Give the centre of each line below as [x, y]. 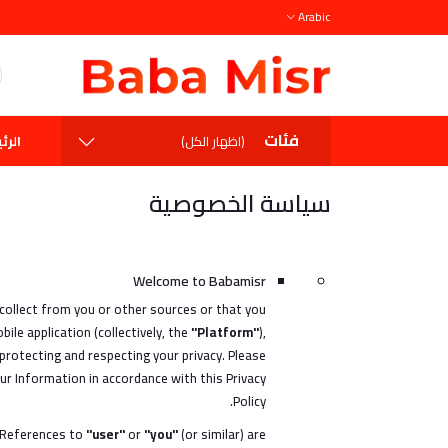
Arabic [314, 16]
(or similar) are [221, 434]
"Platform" [224, 332]
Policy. [249, 401]
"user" [105, 434]
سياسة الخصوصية [240, 203]
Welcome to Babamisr [199, 281]
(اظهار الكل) [213, 141]
